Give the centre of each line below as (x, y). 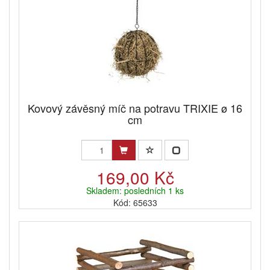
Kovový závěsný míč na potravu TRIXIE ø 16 (135, 108)
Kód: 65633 (135, 203)
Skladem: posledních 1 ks (135, 191)
